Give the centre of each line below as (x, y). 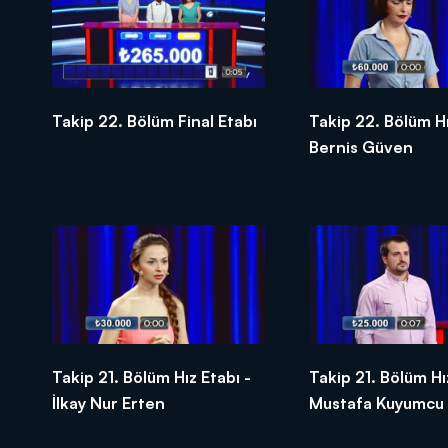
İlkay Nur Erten (108, 402)
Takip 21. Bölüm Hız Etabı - (151, 376)
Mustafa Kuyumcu (376, 402)
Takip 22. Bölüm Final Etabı (154, 120)
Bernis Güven (360, 146)
